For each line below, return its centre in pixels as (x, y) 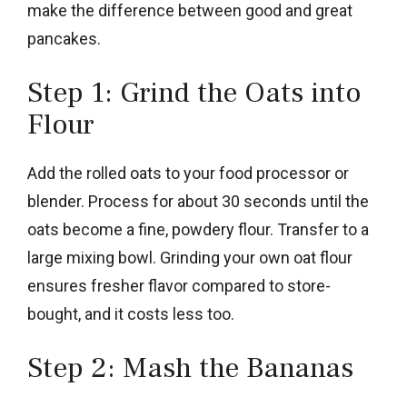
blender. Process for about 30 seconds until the (198, 201)
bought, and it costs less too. (131, 313)
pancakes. (64, 38)
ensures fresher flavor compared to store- (179, 285)
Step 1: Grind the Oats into (194, 92)
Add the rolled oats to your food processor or (188, 173)
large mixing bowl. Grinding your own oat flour (190, 257)
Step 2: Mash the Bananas (190, 367)
